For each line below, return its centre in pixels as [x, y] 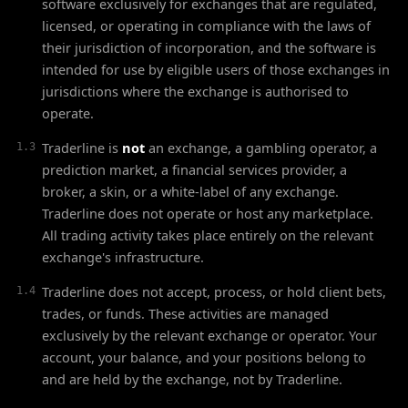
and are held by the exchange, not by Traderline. [192, 379]
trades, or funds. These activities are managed [185, 313]
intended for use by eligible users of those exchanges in [216, 69]
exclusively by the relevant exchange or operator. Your [209, 335]
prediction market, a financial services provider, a [194, 169]
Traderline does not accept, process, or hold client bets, [214, 291]
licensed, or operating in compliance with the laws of [206, 25]
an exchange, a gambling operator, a [261, 148]
